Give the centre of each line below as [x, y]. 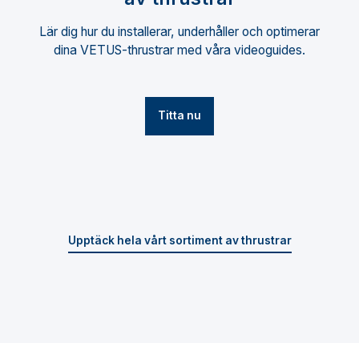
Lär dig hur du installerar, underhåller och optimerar [179, 31]
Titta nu [179, 116]
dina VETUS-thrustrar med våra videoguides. [179, 50]
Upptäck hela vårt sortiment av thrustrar [179, 241]
